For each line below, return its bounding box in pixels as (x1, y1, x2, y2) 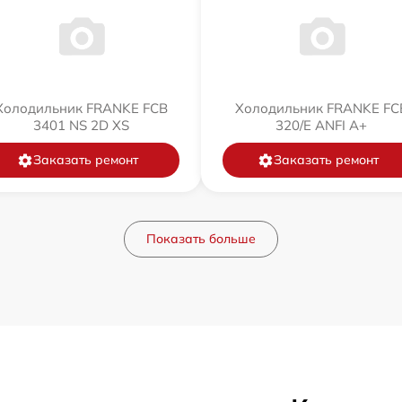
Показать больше (146, 231, 256, 248)
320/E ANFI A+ (275, 117, 367, 135)
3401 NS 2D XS (32, 117, 129, 135)
